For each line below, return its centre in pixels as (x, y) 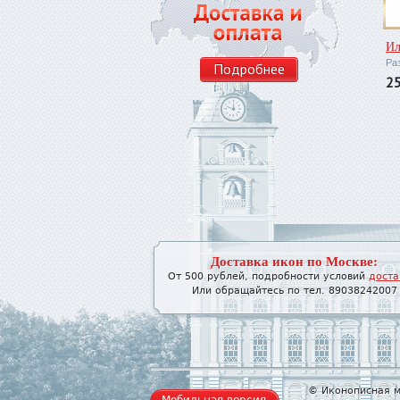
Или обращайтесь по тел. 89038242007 (294, 291)
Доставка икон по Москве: (294, 261)
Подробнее (249, 69)
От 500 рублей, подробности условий (268, 276)
